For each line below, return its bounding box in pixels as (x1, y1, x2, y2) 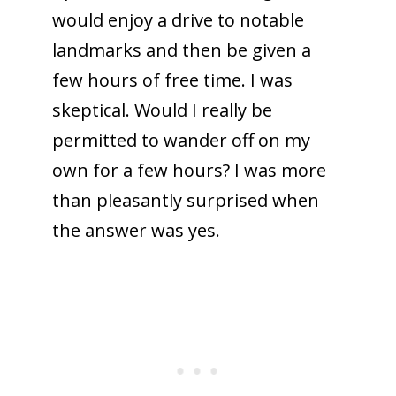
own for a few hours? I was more (51, 157, 326, 182)
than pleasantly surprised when (51, 187, 319, 212)
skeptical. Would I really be (51, 97, 272, 122)
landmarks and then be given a (51, 37, 311, 62)
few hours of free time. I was (51, 67, 293, 92)
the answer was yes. (51, 217, 220, 242)
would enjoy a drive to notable (51, 7, 304, 32)
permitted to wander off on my (51, 127, 310, 152)
